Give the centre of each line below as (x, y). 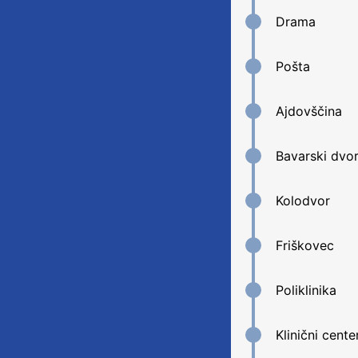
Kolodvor (302, 201)
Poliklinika (306, 290)
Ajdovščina (308, 111)
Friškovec (304, 245)
